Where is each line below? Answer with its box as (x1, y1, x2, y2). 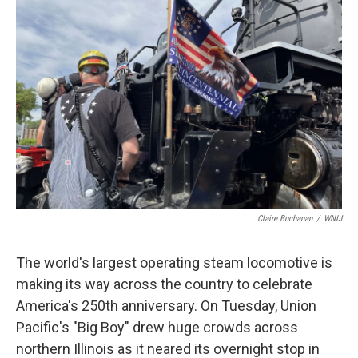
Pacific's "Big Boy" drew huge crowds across (16, 319, 298, 336)
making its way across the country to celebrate (16, 276, 312, 292)
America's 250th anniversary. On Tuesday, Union (16, 297, 316, 314)
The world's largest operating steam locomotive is (16, 254, 332, 271)
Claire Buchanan (257, 213, 312, 224)
